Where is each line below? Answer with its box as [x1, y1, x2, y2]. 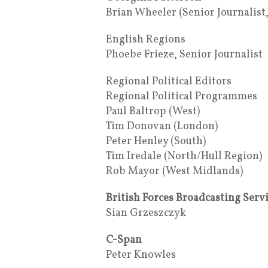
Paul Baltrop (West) [106, 103, 200, 119]
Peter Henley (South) [106, 133, 206, 149]
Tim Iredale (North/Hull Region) [106, 148, 262, 164]
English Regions [106, 32, 185, 47]
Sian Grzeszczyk [106, 205, 186, 221]
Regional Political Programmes [106, 89, 257, 104]
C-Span [106, 232, 142, 248]
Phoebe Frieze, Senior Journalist [106, 47, 263, 62]
